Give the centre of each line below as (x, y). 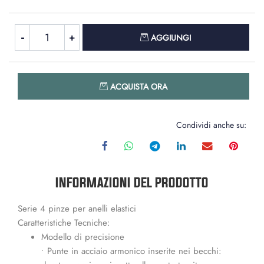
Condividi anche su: (211, 125)
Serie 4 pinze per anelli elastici (77, 209)
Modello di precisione (83, 237)
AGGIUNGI (171, 38)
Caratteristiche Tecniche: (64, 223)
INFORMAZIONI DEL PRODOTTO (132, 182)
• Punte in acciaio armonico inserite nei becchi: (131, 251)
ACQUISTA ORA (139, 87)
